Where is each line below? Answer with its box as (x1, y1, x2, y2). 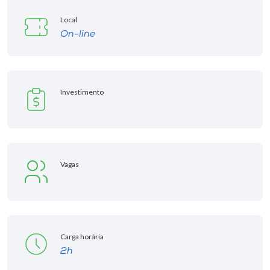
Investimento (60, 87, 104, 96)
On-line (60, 30, 95, 39)
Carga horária (60, 232, 104, 241)
